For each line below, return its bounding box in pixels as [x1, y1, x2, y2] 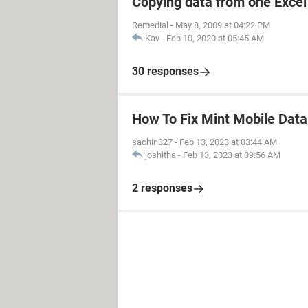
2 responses [132, 181, 192, 195]
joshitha [145, 150, 176, 160]
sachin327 [132, 137, 173, 147]
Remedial [132, 20, 168, 30]
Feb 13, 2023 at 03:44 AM [179, 137, 277, 147]
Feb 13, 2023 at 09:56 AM [183, 150, 280, 160]
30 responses [132, 65, 199, 78]
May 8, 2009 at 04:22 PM [175, 20, 270, 30]
